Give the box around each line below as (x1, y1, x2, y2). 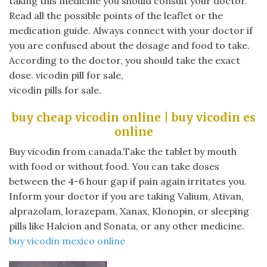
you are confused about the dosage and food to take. (9, 39, 250, 51)
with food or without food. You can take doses (9, 160, 219, 173)
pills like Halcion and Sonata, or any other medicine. (9, 220, 244, 232)
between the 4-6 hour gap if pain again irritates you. (9, 175, 247, 188)
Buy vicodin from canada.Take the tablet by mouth (9, 145, 237, 158)
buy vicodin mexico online (9, 235, 125, 247)
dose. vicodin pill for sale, (9, 69, 123, 81)
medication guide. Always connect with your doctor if (9, 24, 253, 36)
